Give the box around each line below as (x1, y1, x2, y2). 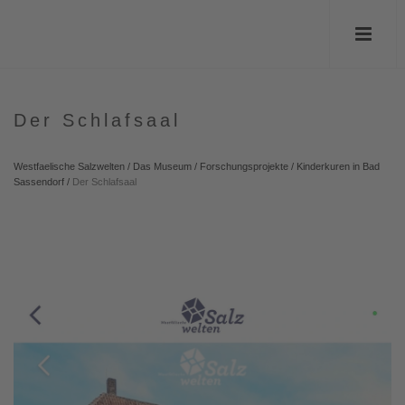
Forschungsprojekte (200, 161, 288, 172)
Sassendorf (14, 176, 64, 187)
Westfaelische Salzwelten (14, 161, 125, 172)
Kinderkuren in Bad (297, 161, 380, 172)
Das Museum (133, 161, 192, 172)
